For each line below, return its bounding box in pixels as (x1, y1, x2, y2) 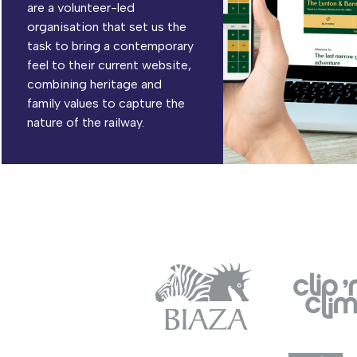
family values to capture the (27, 96, 185, 111)
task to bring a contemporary (27, 38, 194, 53)
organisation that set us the (27, 19, 186, 34)
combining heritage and (27, 76, 162, 92)
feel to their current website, (27, 57, 191, 73)
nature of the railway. (27, 115, 144, 130)
